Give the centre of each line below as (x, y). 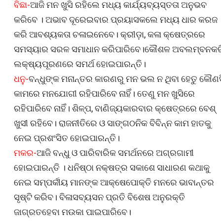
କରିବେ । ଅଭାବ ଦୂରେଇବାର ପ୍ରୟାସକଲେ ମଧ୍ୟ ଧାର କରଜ (116, 19)
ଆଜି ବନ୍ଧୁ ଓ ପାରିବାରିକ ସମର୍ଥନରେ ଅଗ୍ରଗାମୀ (115, 152)
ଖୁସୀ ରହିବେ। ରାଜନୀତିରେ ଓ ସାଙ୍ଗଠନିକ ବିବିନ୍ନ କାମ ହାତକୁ (112, 123)
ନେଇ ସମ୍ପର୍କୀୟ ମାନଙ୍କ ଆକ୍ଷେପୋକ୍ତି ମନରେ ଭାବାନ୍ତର (114, 182)
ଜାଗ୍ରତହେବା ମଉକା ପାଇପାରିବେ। (73, 212)
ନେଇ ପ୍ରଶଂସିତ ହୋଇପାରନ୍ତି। (67, 138)
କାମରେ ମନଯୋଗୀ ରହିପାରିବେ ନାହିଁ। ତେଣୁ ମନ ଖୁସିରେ (104, 93)
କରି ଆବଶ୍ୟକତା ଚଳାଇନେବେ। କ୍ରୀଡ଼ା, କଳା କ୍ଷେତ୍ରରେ (110, 34)
